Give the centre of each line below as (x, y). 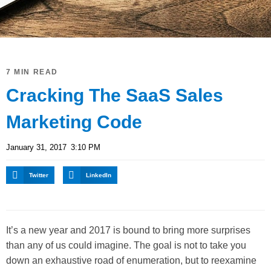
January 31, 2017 (36, 147)
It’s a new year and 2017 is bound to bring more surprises (128, 230)
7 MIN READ (32, 72)
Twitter (39, 175)
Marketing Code (74, 122)
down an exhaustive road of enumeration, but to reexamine (131, 260)
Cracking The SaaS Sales (115, 95)
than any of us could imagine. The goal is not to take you (126, 245)
